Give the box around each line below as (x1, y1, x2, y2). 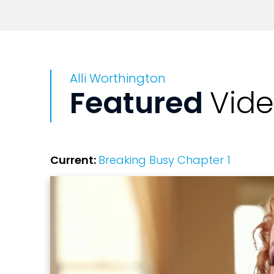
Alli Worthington (70, 70, 166, 87)
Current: (50, 152, 98, 168)
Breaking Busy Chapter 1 (98, 152, 231, 168)
